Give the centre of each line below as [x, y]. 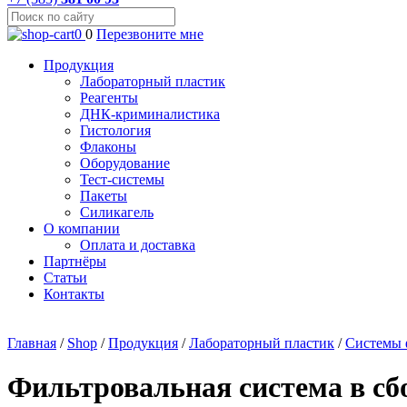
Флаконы [108, 147]
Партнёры [75, 261]
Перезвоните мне [150, 34]
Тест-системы [122, 179]
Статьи [65, 278]
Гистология [115, 130]
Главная [32, 343]
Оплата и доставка [138, 245]
